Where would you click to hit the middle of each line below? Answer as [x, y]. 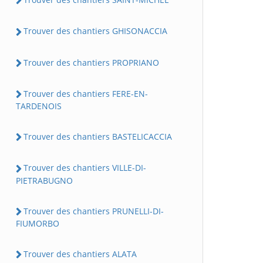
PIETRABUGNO [44, 180]
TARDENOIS [39, 106]
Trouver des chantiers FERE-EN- [86, 93]
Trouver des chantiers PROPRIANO [91, 62]
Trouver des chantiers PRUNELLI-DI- [94, 211]
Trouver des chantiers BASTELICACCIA [98, 137]
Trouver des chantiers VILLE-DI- [85, 168]
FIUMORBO [38, 223]
